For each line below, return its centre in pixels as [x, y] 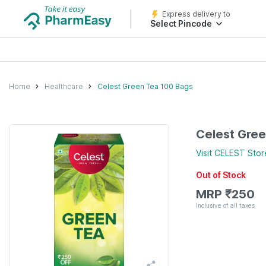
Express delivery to [196, 14]
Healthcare [64, 86]
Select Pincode [181, 23]
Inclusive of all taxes [225, 205]
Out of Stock [221, 175]
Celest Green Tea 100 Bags [145, 86]
